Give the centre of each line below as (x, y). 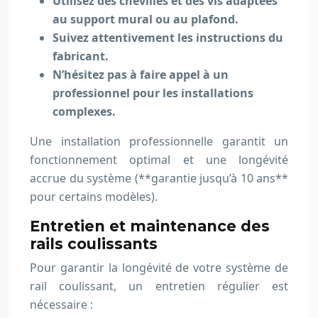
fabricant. (81, 56)
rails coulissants (94, 244)
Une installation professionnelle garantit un (159, 141)
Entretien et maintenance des (150, 226)
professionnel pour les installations (153, 93)
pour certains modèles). (94, 197)
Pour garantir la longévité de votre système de (159, 268)
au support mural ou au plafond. (146, 19)
